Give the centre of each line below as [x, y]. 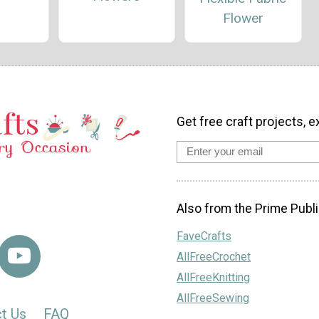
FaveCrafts [204, 236]
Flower [243, 18]
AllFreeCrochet [214, 256]
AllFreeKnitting [213, 277]
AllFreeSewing [213, 298]
